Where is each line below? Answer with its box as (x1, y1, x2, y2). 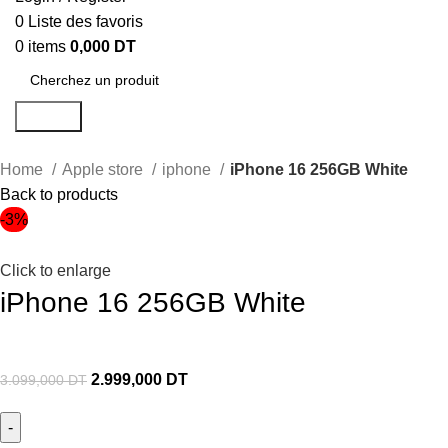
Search (23, 107, 74, 125)
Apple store (62, 160, 148, 178)
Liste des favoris (28, 12, 143, 30)
